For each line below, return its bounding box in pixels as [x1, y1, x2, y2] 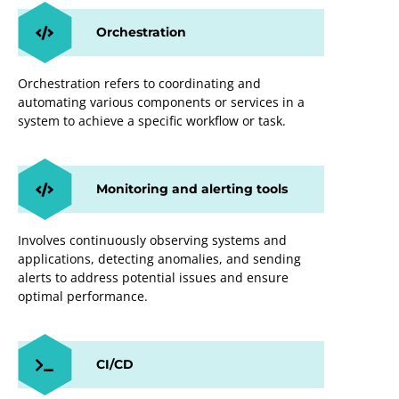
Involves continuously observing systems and [18, 231, 287, 248]
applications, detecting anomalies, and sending [18, 249, 301, 267]
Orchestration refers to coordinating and [18, 74, 261, 92]
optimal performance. [18, 287, 148, 305]
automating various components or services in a [18, 93, 305, 110]
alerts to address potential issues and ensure [18, 268, 289, 286]
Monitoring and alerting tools [96, 180, 288, 197]
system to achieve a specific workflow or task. [18, 111, 286, 129]
